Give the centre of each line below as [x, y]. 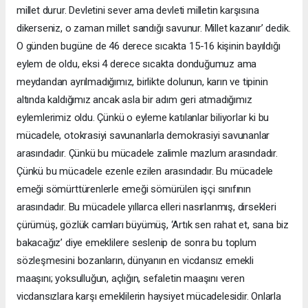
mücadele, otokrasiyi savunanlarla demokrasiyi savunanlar [143, 135]
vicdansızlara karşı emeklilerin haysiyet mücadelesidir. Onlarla [149, 296]
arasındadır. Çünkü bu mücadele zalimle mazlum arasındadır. [147, 153]
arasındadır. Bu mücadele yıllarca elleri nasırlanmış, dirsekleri [146, 207]
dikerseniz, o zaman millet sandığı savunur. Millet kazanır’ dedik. [154, 28]
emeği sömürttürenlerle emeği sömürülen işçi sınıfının [134, 189]
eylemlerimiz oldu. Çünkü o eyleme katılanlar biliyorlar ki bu [143, 117]
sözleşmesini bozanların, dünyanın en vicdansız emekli [135, 260]
